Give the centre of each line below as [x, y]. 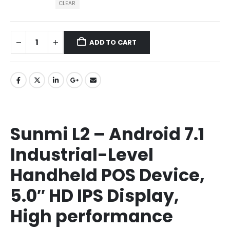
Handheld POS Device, [108, 175]
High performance [92, 216]
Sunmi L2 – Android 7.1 [107, 134]
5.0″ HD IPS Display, [95, 196]
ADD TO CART [113, 42]
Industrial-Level [82, 155]
